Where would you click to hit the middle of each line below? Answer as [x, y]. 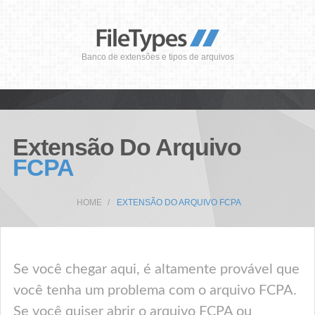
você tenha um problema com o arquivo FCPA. [155, 290]
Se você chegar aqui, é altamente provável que [156, 269]
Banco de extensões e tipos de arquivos [157, 57]
